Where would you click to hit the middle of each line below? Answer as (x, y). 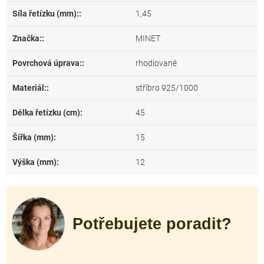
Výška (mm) (34, 162)
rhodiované (156, 63)
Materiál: (29, 88)
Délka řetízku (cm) (46, 113)
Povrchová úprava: (47, 63)
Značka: (27, 38)
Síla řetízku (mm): (46, 14)
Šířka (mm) (33, 137)
